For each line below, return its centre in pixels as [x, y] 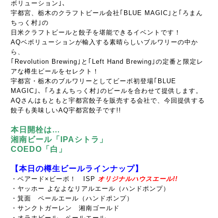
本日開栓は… [36, 130]
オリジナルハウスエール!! [138, 179]
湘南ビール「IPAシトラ [55, 139]
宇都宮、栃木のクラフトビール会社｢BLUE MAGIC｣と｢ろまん [107, 13]
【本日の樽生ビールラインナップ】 [77, 169]
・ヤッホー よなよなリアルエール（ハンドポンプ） [90, 189]
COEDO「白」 [39, 149]
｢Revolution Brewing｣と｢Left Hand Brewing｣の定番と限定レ [107, 62]
